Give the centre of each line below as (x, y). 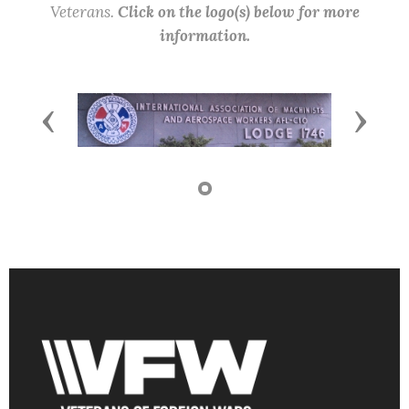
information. (204, 36)
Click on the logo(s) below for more (238, 12)
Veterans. (84, 12)
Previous (83, 119)
